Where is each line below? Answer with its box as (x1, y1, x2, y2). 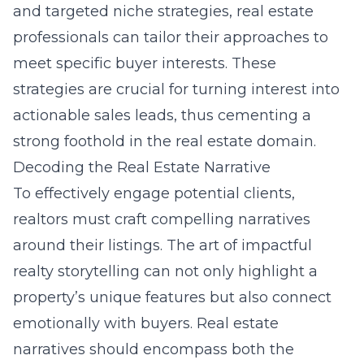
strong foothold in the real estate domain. (13, 132, 316, 150)
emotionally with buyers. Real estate (13, 314, 279, 332)
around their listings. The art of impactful (13, 236, 312, 254)
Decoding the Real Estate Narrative (13, 158, 271, 176)
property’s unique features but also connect (13, 288, 331, 306)
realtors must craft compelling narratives (13, 210, 310, 228)
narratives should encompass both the (13, 340, 294, 358)
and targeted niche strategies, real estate (13, 2, 314, 20)
